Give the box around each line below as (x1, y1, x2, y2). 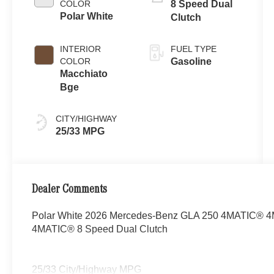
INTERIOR (60, 43, 102, 54)
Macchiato (60, 68, 108, 79)
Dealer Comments (32, 183, 108, 196)
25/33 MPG (56, 125, 105, 136)
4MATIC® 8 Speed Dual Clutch (32, 223, 168, 234)
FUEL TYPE (170, 43, 217, 54)
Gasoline (170, 56, 212, 67)
